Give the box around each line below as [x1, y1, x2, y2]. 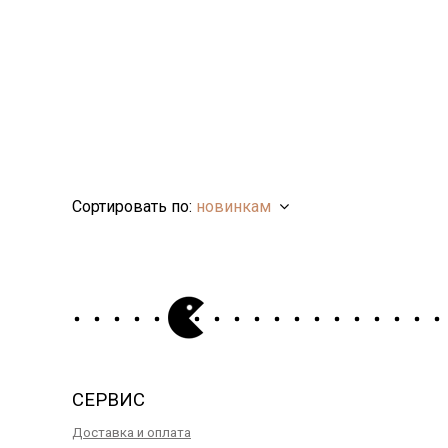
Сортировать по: [72, 197, 196, 216]
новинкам [196, 197, 271, 216]
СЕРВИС [72, 388, 145, 411]
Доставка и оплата [72, 424, 191, 440]
